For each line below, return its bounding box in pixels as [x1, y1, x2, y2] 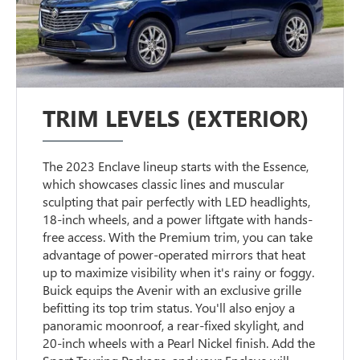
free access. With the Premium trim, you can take [43, 227, 313, 245]
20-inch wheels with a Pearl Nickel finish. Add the [43, 333, 316, 351]
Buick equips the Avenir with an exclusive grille [43, 280, 302, 298]
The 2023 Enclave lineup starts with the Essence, [43, 157, 309, 174]
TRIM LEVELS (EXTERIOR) [43, 102, 309, 133]
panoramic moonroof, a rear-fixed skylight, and [43, 316, 305, 333]
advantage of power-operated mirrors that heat [43, 245, 306, 263]
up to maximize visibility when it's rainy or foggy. [43, 263, 315, 280]
